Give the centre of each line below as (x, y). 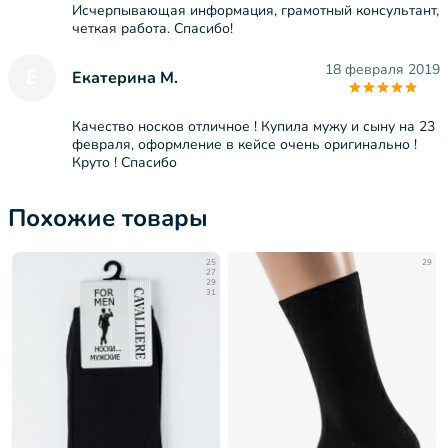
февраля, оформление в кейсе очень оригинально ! (244, 144)
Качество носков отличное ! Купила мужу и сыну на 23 (253, 126)
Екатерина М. (125, 77)
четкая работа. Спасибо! (152, 28)
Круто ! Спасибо (124, 162)
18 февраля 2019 (382, 69)
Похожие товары (108, 218)
